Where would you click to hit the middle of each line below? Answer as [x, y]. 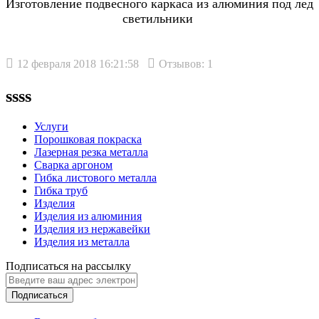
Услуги [51, 127]
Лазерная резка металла [91, 152]
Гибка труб [61, 191]
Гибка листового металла [95, 178]
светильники [159, 19]
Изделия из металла [82, 242]
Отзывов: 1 [186, 64]
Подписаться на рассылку [68, 266]
